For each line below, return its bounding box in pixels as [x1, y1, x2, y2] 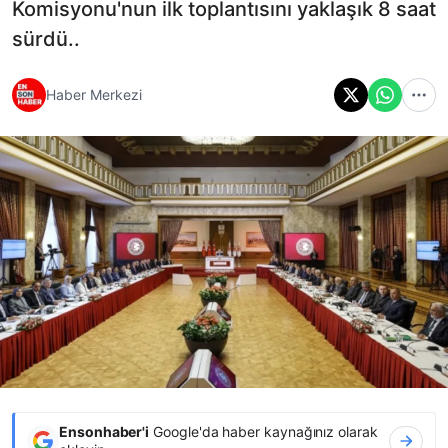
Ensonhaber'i [59, 422, 150, 440]
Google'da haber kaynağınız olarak [149, 422, 378, 440]
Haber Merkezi [46, 86, 142, 104]
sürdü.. [12, 26, 80, 51]
